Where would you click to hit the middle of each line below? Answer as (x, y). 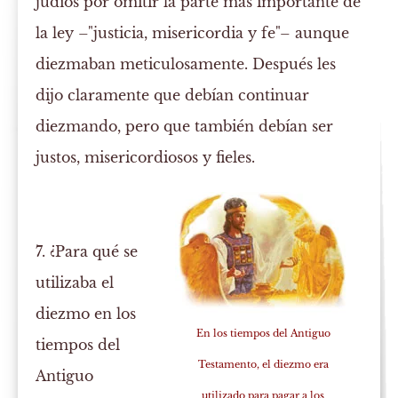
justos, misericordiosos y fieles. (146, 158)
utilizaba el (75, 283)
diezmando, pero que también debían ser (185, 127)
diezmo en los (86, 314)
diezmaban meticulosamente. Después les (186, 64)
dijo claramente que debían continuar (173, 96)
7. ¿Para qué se (87, 252)
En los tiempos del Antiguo (263, 334)
